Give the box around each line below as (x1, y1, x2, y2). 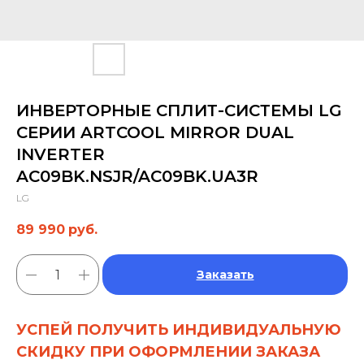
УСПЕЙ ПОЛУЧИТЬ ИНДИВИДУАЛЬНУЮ (16, 321, 341, 340)
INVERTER (16, 145, 105, 164)
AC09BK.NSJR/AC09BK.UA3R (16, 167, 258, 186)
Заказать (196, 267, 254, 283)
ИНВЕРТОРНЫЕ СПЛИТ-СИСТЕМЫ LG (16, 101, 342, 120)
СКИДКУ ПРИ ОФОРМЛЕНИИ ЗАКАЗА (16, 343, 320, 362)
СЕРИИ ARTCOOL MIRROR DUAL (16, 123, 294, 142)
